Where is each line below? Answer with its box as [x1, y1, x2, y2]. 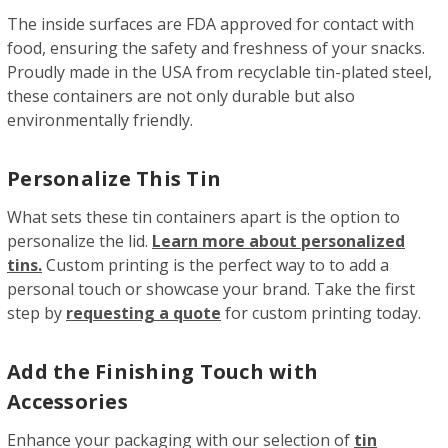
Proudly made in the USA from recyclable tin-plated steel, [7, 60, 432, 83]
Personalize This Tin [7, 164, 221, 192]
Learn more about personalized [152, 229, 405, 252]
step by [7, 301, 66, 324]
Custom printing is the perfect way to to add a [42, 253, 389, 276]
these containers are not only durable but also [7, 84, 355, 107]
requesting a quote [66, 301, 221, 324]
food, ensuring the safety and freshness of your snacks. [7, 36, 425, 59]
